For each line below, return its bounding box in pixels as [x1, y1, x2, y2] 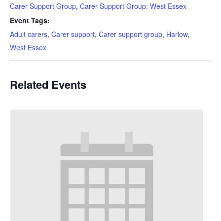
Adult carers [10, 29, 47, 39]
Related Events [10, 76, 86, 92]
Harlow [166, 29, 187, 39]
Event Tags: [10, 15, 50, 25]
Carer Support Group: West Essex [80, 1, 186, 11]
